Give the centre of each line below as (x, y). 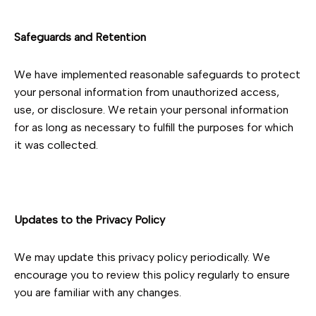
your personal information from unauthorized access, (147, 92)
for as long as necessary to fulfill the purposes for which (154, 127)
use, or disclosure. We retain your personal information (151, 110)
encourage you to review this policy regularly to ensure (152, 275)
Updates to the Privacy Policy (90, 220)
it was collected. (56, 145)
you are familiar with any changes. (98, 292)
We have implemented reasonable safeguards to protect (157, 74)
